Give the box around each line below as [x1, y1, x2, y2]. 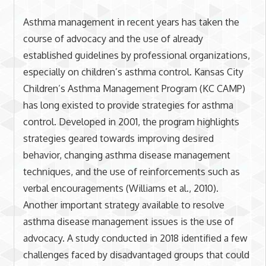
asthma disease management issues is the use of [23, 215, 234, 227]
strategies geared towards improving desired [23, 132, 214, 144]
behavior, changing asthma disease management [23, 148, 230, 161]
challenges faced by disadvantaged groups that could [23, 248, 249, 261]
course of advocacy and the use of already [23, 32, 203, 45]
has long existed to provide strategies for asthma [23, 99, 233, 111]
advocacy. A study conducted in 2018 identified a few [23, 232, 248, 244]
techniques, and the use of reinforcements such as [23, 165, 240, 178]
